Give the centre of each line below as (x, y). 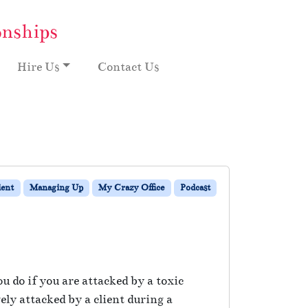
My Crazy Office (132, 187)
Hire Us (38, 67)
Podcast (195, 187)
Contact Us (129, 67)
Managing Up (56, 187)
